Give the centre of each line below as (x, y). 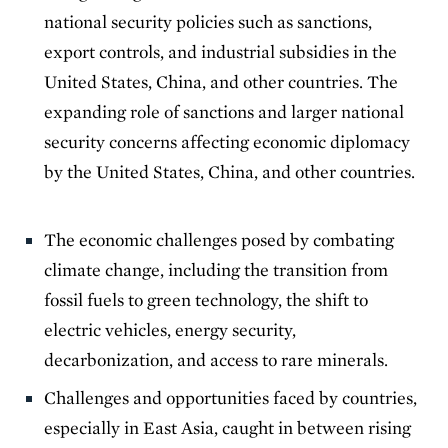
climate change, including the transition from (216, 269)
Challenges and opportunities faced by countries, (231, 397)
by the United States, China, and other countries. (230, 171)
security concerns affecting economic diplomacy (227, 141)
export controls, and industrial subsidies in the (221, 51)
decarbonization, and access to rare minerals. (220, 359)
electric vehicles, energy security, (170, 329)
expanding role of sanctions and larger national (224, 111)
